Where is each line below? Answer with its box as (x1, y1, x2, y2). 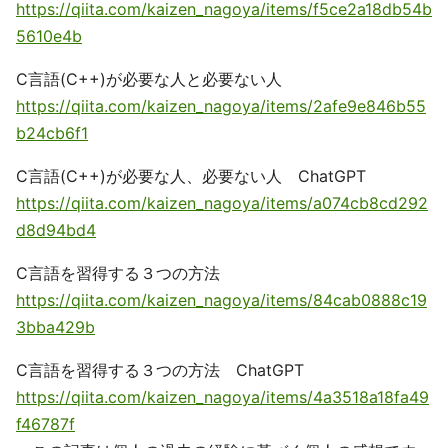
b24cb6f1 (16, 123, 88, 143)
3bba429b (16, 317, 95, 337)
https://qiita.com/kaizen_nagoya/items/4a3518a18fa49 (16, 387, 429, 407)
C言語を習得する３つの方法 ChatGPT (16, 360, 304, 380)
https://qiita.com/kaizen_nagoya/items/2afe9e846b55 (16, 96, 426, 116)
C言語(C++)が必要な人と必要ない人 (16, 69, 282, 89)
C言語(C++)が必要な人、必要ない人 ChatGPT (16, 166, 366, 186)
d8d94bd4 (16, 220, 96, 240)
